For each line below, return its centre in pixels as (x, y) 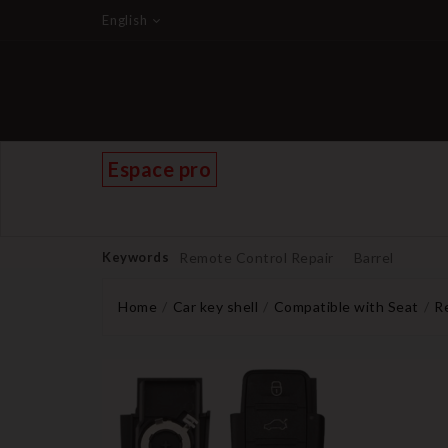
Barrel (373, 257)
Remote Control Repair (256, 257)
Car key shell (215, 306)
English (125, 20)
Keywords (135, 257)
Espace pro (159, 169)
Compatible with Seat (346, 306)
